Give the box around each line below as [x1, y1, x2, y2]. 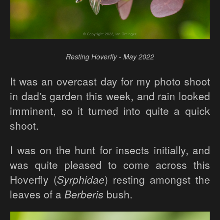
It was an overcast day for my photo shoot [10, 74, 210, 89]
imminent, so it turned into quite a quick [10, 103, 210, 118]
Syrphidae [57, 172, 105, 187]
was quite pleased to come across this [10, 157, 210, 172]
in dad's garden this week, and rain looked [10, 88, 210, 104]
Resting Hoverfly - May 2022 [66, 52, 154, 62]
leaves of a [10, 187, 64, 202]
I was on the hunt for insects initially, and [10, 142, 210, 158]
